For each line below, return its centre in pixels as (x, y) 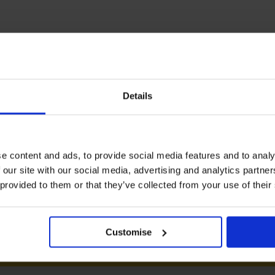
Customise (129, 232)
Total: (216, 154)
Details (137, 96)
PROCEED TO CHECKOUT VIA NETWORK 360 (148, 249)
